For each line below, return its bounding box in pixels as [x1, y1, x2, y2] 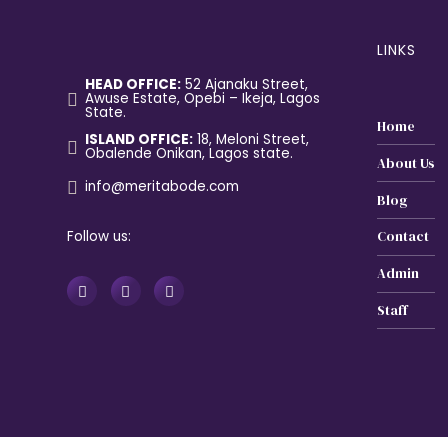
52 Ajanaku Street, [180, 74, 308, 94]
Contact [377, 227, 429, 247]
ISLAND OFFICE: [84, 130, 193, 150]
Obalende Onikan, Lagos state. [84, 144, 293, 164]
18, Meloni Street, [192, 130, 309, 150]
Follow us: [67, 226, 131, 246]
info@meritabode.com [84, 176, 239, 196]
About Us [377, 153, 435, 173]
